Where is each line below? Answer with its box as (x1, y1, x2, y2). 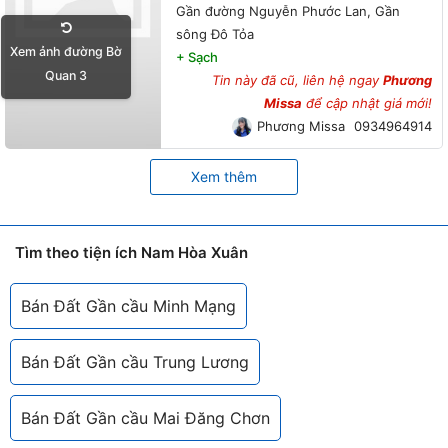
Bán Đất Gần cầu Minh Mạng (21, 296, 236, 316)
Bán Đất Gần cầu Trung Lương (21, 352, 249, 372)
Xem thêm (191, 168, 257, 185)
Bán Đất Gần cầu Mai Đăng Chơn (21, 408, 270, 428)
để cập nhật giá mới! (302, 95, 432, 111)
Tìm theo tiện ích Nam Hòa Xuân (15, 243, 248, 262)
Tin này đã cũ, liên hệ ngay (212, 72, 383, 88)
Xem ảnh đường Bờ (10, 44, 122, 59)
